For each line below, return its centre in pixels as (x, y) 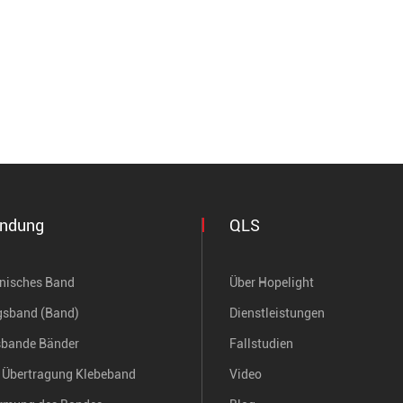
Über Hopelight (272, 283)
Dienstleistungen (277, 313)
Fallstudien (261, 344)
